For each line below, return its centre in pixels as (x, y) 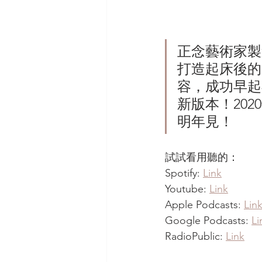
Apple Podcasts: (204, 205)
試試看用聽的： (202, 158)
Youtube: (187, 189)
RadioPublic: (195, 237)
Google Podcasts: (208, 221)
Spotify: (184, 173)
